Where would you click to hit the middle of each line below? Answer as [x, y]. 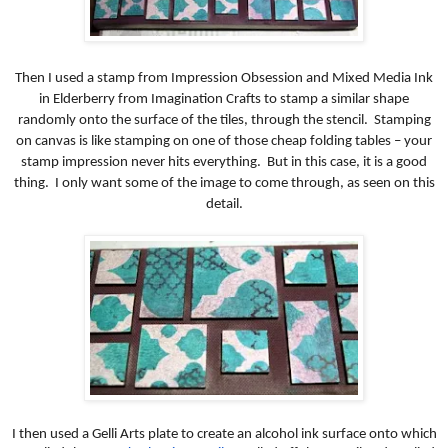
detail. [224, 204]
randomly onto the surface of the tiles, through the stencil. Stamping [224, 120]
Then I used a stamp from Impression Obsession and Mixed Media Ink [224, 78]
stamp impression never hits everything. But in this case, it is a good [224, 162]
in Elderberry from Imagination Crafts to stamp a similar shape [224, 99]
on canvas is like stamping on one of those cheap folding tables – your [224, 141]
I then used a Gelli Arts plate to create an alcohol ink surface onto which [224, 434]
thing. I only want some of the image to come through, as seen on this [224, 183]
